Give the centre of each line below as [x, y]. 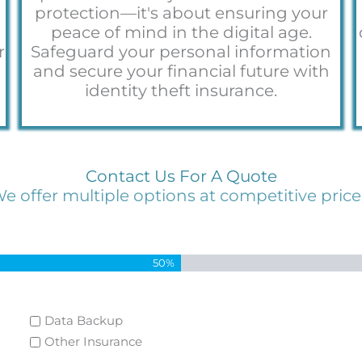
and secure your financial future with [181, 71]
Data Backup [84, 321]
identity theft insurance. [181, 90]
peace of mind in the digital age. [181, 32]
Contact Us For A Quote [181, 176]
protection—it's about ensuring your [181, 13]
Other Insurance [94, 342]
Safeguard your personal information [181, 51]
